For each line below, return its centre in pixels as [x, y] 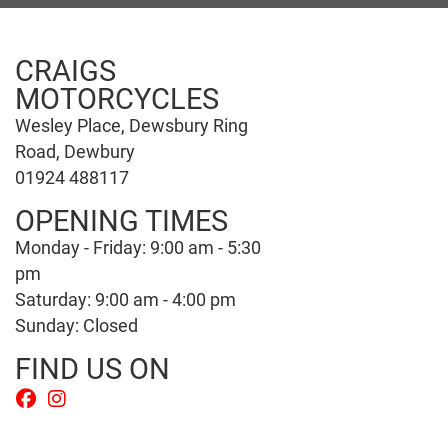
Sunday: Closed [76, 324]
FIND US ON [92, 367]
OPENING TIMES [121, 219]
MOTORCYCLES [117, 97]
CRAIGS [65, 69]
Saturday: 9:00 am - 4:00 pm [125, 298]
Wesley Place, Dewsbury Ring [131, 124]
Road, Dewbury [75, 150]
